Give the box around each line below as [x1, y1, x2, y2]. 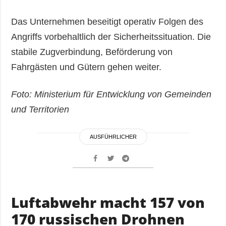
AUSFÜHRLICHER [89, 133, 137, 140]
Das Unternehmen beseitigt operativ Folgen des [11, 16, 204, 27]
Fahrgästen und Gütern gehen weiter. [11, 62, 162, 72]
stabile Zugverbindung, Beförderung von [11, 46, 173, 57]
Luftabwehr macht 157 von [11, 192, 205, 212]
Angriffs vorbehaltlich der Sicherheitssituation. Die [11, 31, 211, 42]
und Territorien [11, 104, 70, 115]
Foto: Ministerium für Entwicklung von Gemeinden [11, 89, 212, 99]
